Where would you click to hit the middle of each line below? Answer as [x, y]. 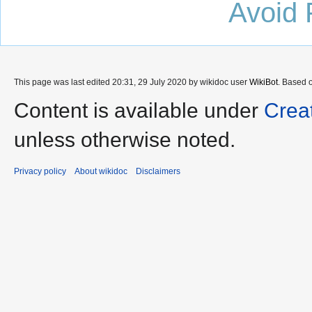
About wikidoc [101, 172]
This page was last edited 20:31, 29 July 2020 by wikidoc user [132, 83]
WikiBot [264, 83]
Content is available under [139, 111]
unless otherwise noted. [125, 140]
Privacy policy [40, 172]
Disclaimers [158, 172]
